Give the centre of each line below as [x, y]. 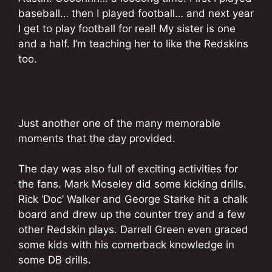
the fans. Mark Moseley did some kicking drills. [132, 184]
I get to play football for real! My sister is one [127, 28]
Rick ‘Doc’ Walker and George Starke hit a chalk [133, 199]
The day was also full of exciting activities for [128, 169]
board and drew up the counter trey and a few [132, 215]
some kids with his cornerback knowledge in [126, 245]
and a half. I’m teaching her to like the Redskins [133, 43]
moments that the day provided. [97, 138]
